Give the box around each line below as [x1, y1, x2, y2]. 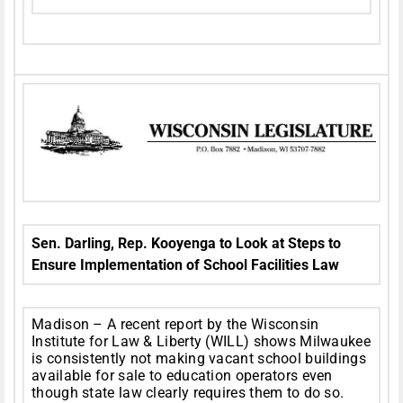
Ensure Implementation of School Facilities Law [31, 256, 339, 274]
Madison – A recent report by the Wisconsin [31, 316, 319, 334]
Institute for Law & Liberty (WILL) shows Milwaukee [31, 333, 371, 351]
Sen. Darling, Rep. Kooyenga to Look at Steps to [31, 235, 341, 253]
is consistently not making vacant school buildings [31, 350, 366, 368]
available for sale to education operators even [31, 367, 333, 385]
